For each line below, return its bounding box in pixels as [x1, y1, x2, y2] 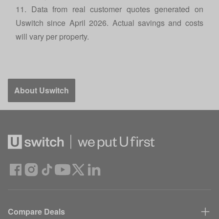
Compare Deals [8, 206, 65, 217]
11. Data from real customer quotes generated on [16, 3, 203, 15]
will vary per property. [16, 31, 91, 42]
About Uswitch [14, 85, 69, 96]
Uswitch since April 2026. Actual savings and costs [16, 17, 203, 28]
